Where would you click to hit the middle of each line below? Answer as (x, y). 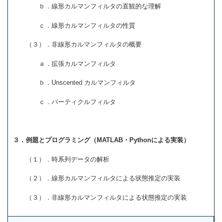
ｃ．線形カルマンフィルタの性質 (74, 25)
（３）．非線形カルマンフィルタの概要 (77, 45)
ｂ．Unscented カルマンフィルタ (74, 83)
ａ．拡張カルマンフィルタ (64, 63)
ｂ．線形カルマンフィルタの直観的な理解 (87, 6)
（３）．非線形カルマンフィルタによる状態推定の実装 (100, 197)
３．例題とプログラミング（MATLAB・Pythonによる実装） (101, 140)
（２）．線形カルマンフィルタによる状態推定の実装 (97, 178)
